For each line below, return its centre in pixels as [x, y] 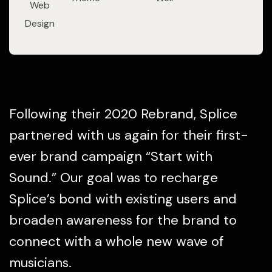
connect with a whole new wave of [116, 241]
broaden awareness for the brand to [123, 220]
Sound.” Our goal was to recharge [114, 178]
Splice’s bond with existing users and [123, 199]
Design [39, 23]
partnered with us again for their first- [129, 135]
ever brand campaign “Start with [111, 156]
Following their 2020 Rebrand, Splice [123, 114]
